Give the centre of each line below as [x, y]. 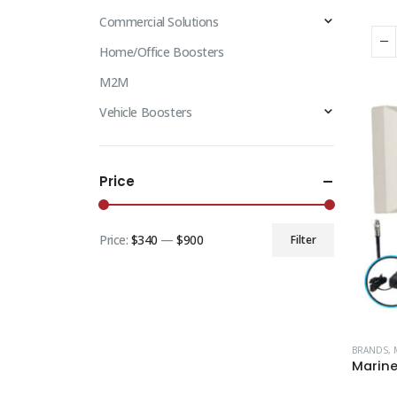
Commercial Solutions [159, 21]
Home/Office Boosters [162, 51]
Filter [303, 239]
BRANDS [370, 350]
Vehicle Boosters [146, 112]
